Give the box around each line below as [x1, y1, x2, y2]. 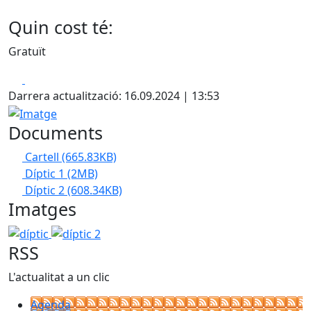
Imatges [8, 196, 76, 221]
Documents [8, 120, 103, 144]
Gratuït [8, 44, 46, 59]
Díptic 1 [25, 165, 67, 181]
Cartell [25, 149, 62, 165]
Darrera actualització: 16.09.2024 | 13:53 [8, 88, 219, 103]
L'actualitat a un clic [8, 269, 110, 285]
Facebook [24, 71, 75, 86]
